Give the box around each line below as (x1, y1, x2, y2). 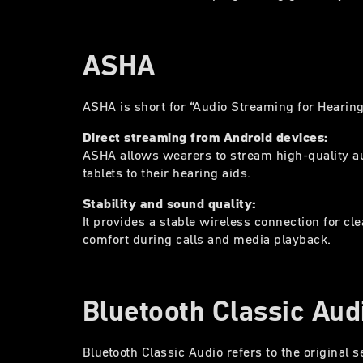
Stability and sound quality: (83, 194, 257, 212)
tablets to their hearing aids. (83, 163, 251, 181)
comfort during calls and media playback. (83, 229, 331, 248)
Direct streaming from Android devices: (83, 127, 329, 146)
